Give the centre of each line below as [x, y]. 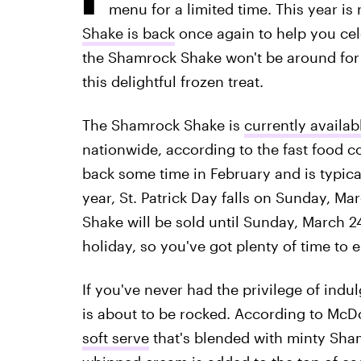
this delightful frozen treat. [172, 81]
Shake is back [128, 33]
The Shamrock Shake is [163, 125]
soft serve [115, 338]
